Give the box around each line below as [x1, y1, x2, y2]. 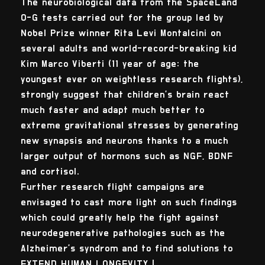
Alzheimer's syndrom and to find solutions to [20, 244, 233, 254]
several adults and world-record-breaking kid [20, 44, 237, 54]
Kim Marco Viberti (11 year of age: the [20, 59, 199, 69]
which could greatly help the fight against [20, 213, 219, 223]
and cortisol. [20, 167, 79, 177]
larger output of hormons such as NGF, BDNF [20, 151, 233, 161]
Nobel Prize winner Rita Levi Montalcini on [20, 28, 221, 38]
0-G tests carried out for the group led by [20, 13, 224, 23]
